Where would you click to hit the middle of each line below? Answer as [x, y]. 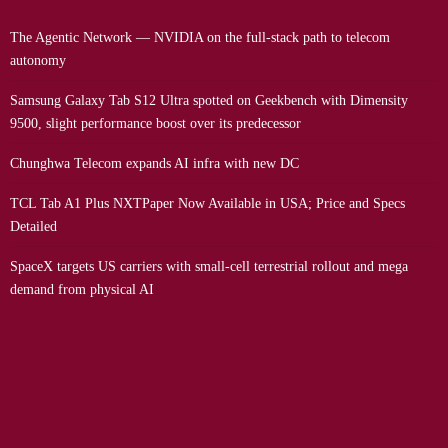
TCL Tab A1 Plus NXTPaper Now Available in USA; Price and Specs [207, 203]
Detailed [33, 226]
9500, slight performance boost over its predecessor [155, 123]
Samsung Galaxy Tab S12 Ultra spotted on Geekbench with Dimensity [209, 100]
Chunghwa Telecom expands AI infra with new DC [154, 163]
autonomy [38, 60]
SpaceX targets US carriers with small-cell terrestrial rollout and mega [209, 266]
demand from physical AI [82, 289]
